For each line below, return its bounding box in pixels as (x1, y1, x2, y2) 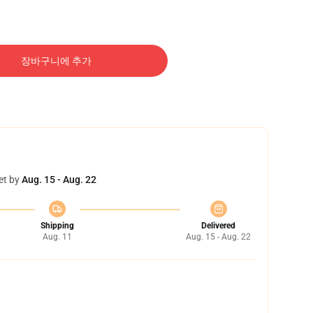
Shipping (40, 221, 74, 231)
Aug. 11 (42, 232, 72, 242)
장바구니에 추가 (20, 55, 92, 66)
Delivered (201, 221, 235, 231)
